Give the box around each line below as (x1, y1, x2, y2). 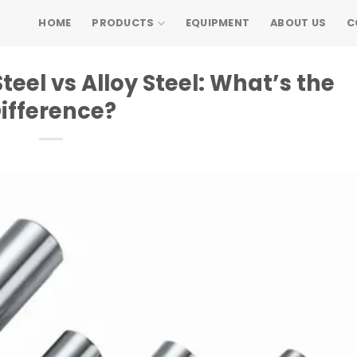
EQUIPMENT (185, 16, 250, 29)
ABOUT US (270, 16, 327, 29)
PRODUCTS (92, 16, 155, 29)
